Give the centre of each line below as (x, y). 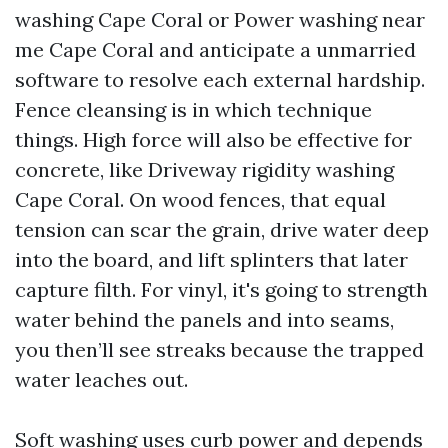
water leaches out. (101, 379)
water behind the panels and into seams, (204, 319)
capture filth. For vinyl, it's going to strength (221, 289)
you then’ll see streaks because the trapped (219, 349)
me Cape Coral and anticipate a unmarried (215, 49)
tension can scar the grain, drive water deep (222, 229)
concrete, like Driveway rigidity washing (204, 169)
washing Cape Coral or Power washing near (220, 19)
